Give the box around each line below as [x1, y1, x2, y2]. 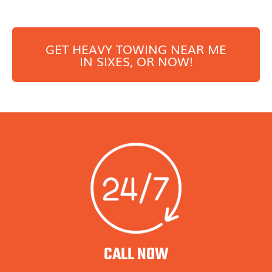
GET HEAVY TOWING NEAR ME [46, 39, 226, 58]
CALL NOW [103, 242, 169, 268]
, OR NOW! [129, 52, 193, 70]
